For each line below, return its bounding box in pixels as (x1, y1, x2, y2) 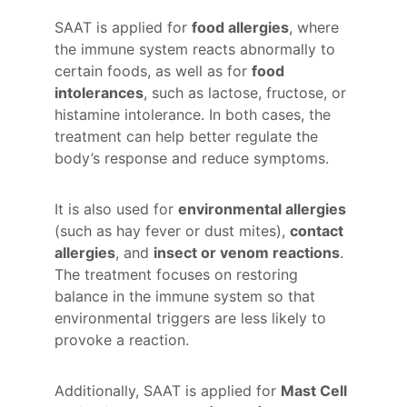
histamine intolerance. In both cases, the (55, 105, 335, 124)
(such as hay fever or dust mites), (55, 222, 290, 240)
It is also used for (55, 200, 178, 218)
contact (290, 222, 347, 240)
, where (289, 18, 343, 36)
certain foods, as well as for (55, 62, 252, 80)
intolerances (55, 84, 144, 102)
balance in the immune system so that (55, 287, 320, 305)
